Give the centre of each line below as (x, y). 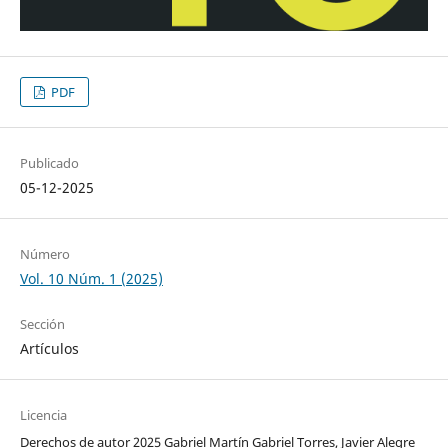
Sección (42, 324)
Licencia (43, 415)
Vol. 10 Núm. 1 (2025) (91, 279)
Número (44, 254)
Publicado (49, 162)
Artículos (49, 349)
